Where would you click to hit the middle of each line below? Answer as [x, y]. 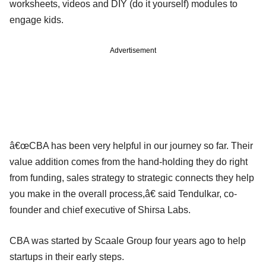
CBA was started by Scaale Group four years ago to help [128, 240]
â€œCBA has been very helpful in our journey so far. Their [131, 145]
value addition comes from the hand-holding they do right [129, 161]
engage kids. [37, 20]
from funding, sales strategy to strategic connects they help [132, 178]
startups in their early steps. [67, 256]
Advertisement [133, 50]
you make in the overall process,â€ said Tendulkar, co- [123, 194]
